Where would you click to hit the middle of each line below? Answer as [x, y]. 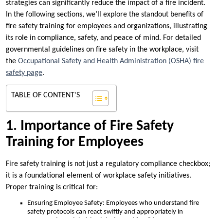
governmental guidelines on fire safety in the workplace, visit [102, 50]
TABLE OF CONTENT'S [45, 96]
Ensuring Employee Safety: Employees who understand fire [113, 203]
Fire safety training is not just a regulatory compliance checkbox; [108, 164]
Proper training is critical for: [52, 188]
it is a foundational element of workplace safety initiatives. [99, 176]
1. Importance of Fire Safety [90, 127]
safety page [24, 73]
